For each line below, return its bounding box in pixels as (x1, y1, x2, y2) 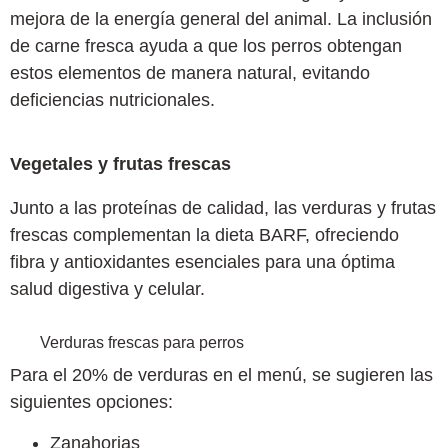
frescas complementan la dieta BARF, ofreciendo (10, 224, 399, 245)
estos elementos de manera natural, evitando (10, 62, 370, 83)
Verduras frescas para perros (40, 333, 244, 351)
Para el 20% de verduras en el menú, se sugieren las (10, 364, 433, 385)
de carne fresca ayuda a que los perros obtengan (10, 35, 402, 56)
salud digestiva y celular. (10, 278, 205, 299)
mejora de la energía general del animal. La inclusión (10, 8, 432, 29)
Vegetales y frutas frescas (10, 153, 231, 174)
